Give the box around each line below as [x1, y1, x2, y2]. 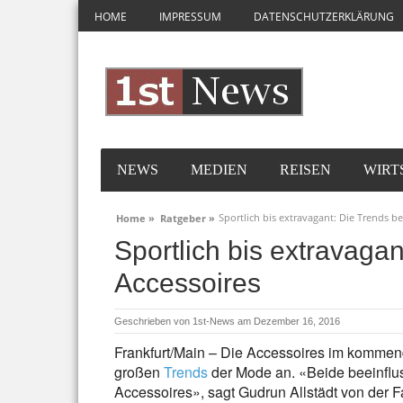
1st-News [193, 316, 235, 327]
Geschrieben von [114, 316, 193, 327]
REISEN [280, 162, 331, 177]
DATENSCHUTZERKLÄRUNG [254, 9, 394, 24]
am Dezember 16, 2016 [237, 316, 340, 327]
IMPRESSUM [159, 9, 221, 24]
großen [114, 362, 164, 382]
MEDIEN [191, 162, 247, 177]
